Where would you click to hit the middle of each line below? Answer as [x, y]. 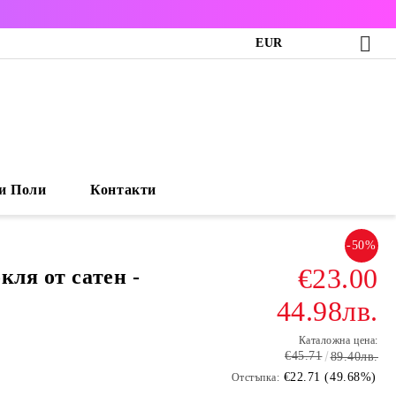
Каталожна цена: [338, 340]
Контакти [123, 190]
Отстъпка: [255, 377]
